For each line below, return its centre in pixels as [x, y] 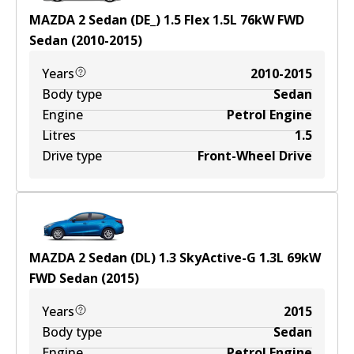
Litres [59, 135]
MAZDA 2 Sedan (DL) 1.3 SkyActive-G [143, 258]
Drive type [72, 156]
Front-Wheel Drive [255, 156]
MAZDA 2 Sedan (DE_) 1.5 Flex [119, 20]
